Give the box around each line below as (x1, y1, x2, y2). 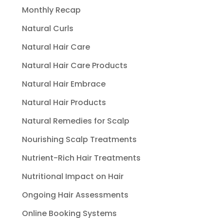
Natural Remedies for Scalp (21, 115, 129, 127)
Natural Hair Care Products (21, 59, 127, 71)
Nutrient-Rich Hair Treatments (21, 152, 141, 163)
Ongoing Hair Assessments (21, 189, 128, 200)
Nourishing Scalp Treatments (21, 133, 137, 145)
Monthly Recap (21, 4, 81, 16)
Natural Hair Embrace (21, 78, 106, 90)
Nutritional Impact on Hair (21, 170, 124, 182)
